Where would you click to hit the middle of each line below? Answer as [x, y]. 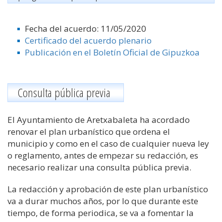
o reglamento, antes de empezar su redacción [97, 155]
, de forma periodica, [77, 213]
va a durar [29, 201]
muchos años [76, 201]
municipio [28, 143]
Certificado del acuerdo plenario [88, 40]
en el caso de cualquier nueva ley [143, 143]
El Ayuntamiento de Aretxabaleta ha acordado [99, 120]
